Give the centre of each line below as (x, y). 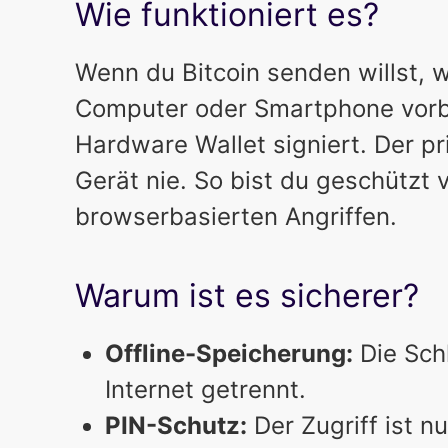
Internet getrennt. (205, 390)
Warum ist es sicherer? (246, 296)
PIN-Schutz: (175, 426)
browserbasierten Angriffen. (235, 217)
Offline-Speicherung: (228, 354)
